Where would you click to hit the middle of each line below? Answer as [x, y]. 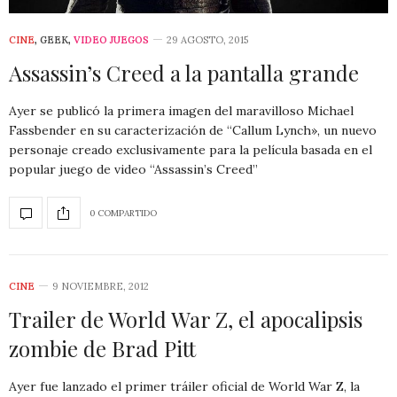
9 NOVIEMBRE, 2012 [101, 287]
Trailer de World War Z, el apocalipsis [186, 319]
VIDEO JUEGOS [111, 40]
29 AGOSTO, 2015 [207, 40]
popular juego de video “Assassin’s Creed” [133, 170]
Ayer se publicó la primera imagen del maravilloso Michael [181, 111]
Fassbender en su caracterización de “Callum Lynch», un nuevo [193, 131]
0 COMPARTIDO [123, 213]
